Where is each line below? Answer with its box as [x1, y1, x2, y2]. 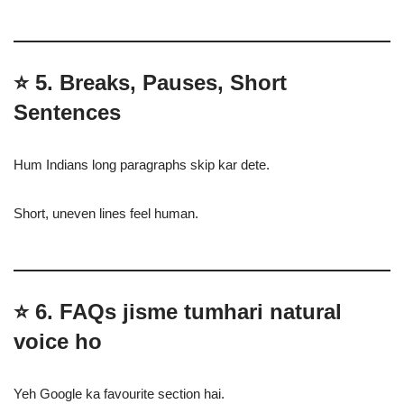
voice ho [14, 329, 102, 353]
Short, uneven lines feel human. [14, 206, 198, 221]
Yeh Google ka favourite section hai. [14, 386, 225, 401]
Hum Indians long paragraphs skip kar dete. [14, 157, 270, 172]
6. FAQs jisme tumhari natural [35, 299, 342, 324]
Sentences [14, 100, 121, 124]
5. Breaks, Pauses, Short [35, 70, 287, 95]
